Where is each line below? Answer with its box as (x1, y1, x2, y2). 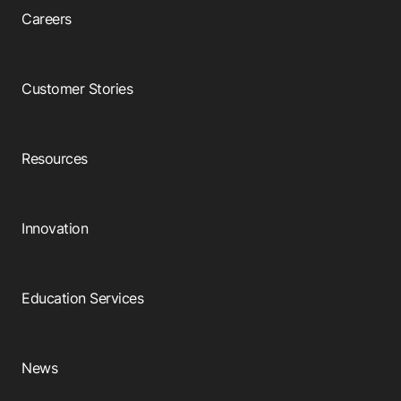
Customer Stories (21, 79, 133, 98)
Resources (21, 149, 88, 167)
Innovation (21, 218, 89, 237)
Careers (21, 9, 72, 28)
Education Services (21, 288, 144, 307)
